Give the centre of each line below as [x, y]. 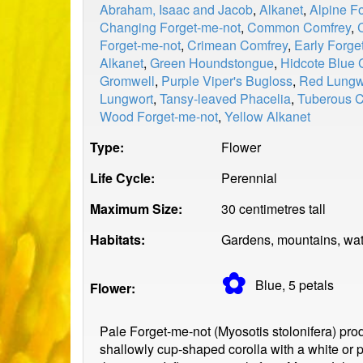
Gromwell [127, 81]
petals [316, 285]
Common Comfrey [299, 27]
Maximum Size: [136, 209]
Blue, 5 [277, 285]
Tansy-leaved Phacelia [225, 98]
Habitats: [117, 239]
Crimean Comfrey [237, 45]
